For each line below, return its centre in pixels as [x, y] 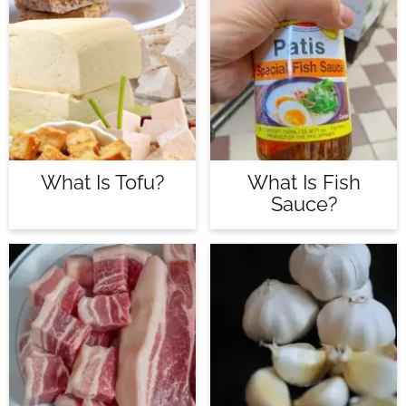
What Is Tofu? [102, 182]
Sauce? [304, 204]
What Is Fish [304, 182]
